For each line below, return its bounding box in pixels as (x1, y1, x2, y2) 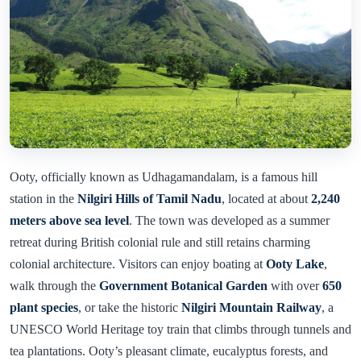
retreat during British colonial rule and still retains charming (10, 234, 310, 249)
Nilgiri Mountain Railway (181, 300, 322, 314)
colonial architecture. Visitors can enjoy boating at (10, 256, 266, 271)
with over (268, 278, 322, 293)
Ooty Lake (266, 256, 324, 271)
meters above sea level (10, 213, 129, 227)
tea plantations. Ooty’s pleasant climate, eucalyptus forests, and (10, 343, 328, 358)
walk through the (10, 278, 99, 293)
